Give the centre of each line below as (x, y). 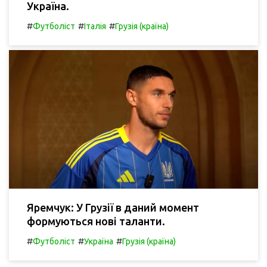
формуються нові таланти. (96, 221)
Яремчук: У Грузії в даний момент (113, 208)
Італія (95, 26)
